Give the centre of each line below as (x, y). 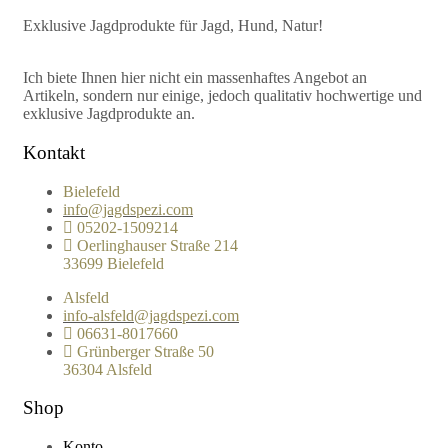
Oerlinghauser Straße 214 (157, 245)
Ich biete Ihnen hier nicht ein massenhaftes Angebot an (195, 78)
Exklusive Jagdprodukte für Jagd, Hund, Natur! (173, 26)
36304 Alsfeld (107, 369)
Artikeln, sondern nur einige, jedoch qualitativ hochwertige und (222, 96)
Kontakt (54, 152)
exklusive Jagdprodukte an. (109, 114)
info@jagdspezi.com (128, 209)
